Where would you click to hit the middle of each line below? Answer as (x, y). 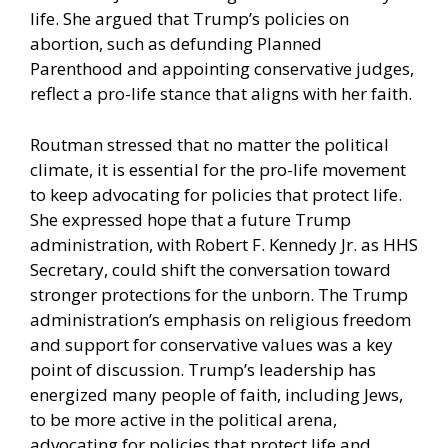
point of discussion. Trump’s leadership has (203, 369)
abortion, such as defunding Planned (176, 44)
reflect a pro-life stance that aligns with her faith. (221, 94)
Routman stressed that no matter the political (209, 144)
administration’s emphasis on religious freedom (220, 319)
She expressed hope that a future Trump (190, 219)
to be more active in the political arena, (183, 419)
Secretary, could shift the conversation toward (210, 269)
